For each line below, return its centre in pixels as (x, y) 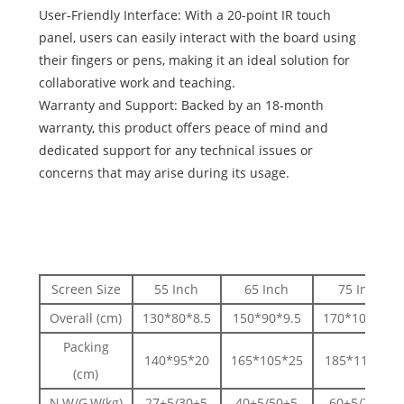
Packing (86, 347)
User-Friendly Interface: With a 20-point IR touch (184, 15)
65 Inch (267, 289)
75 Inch (361, 289)
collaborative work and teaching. (137, 83)
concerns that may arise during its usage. (164, 173)
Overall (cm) (86, 318)
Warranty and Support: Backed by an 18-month (181, 106)
